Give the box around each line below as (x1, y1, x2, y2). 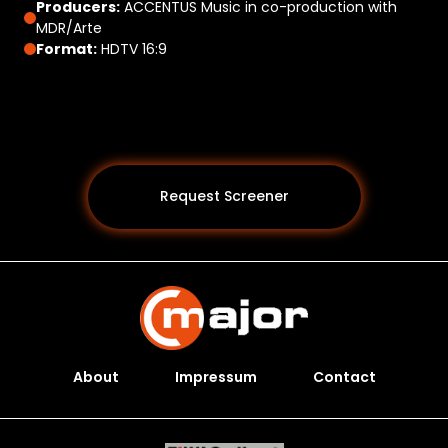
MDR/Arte (36, 17, 102, 38)
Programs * (56, 400, 131, 420)
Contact (312, 367, 376, 387)
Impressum (174, 367, 257, 387)
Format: (36, 38, 97, 59)
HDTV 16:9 (97, 38, 167, 59)
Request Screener (159, 186, 289, 207)
